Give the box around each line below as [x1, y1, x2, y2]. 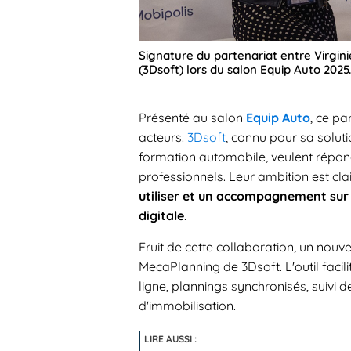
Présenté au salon [139, 110, 246, 126]
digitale [139, 208, 184, 224]
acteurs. [139, 129, 187, 146]
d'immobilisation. [139, 298, 236, 314]
